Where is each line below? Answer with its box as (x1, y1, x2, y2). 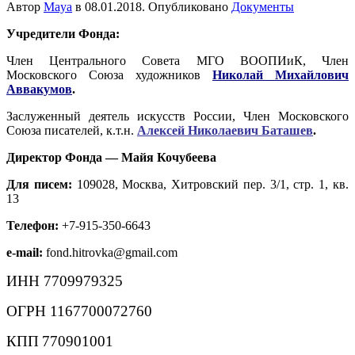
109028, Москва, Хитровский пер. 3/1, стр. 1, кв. (71, 177, 349, 191)
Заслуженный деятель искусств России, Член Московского (6, 109, 349, 123)
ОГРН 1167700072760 (6, 302, 152, 319)
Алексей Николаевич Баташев (137, 123, 313, 137)
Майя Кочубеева (118, 150, 216, 164)
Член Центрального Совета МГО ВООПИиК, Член (6, 53, 349, 67)
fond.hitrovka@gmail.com (43, 245, 177, 259)
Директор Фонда (6, 150, 105, 164)
